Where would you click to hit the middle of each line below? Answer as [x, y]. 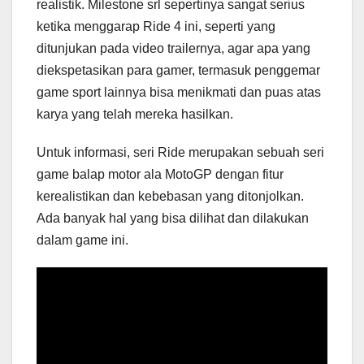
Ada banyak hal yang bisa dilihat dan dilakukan [173, 219]
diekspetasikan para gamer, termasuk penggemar [178, 71]
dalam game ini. [82, 240]
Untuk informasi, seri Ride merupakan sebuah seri [180, 153]
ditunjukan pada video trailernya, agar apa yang [173, 49]
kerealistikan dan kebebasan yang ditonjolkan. [170, 197]
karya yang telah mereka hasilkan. [135, 115]
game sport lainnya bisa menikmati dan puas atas [179, 93]
